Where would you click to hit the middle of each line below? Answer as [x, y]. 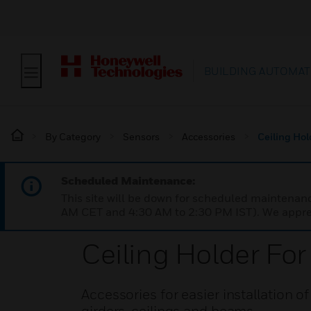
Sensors [141, 136]
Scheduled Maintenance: [128, 180]
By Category [73, 136]
